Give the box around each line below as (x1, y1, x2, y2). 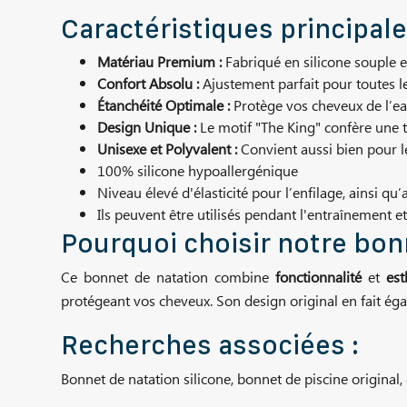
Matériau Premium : (97, 50, 222, 74)
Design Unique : (97, 115, 196, 140)
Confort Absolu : (97, 72, 199, 96)
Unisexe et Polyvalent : (97, 137, 237, 162)
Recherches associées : (61, 327, 359, 361)
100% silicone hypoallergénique (97, 159, 298, 184)
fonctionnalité (274, 265, 362, 290)
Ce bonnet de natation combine (61, 265, 275, 290)
